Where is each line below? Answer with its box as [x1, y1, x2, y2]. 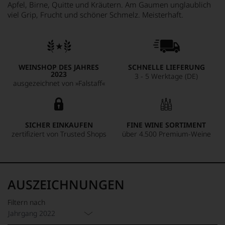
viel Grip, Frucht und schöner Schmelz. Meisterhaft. [8, 10, 183, 20]
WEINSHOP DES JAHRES [19, 62, 99, 72]
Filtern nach [8, 197, 45, 207]
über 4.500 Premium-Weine [122, 129, 211, 139]
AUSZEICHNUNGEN [8, 176, 125, 193]
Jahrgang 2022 [8, 208, 55, 218]
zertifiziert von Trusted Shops [11, 129, 106, 139]
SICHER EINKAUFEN [25, 120, 93, 130]
